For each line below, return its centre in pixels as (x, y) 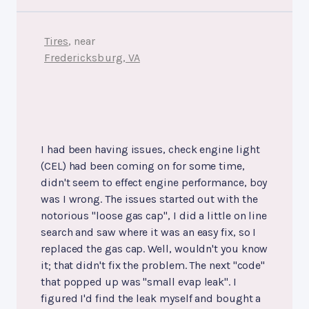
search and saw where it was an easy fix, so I (149, 232)
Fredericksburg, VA (92, 58)
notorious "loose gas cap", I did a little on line (154, 216)
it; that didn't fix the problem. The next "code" (153, 266)
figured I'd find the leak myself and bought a (151, 299)
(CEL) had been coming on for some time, (143, 166)
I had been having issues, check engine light (150, 150)
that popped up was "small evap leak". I (139, 282)
